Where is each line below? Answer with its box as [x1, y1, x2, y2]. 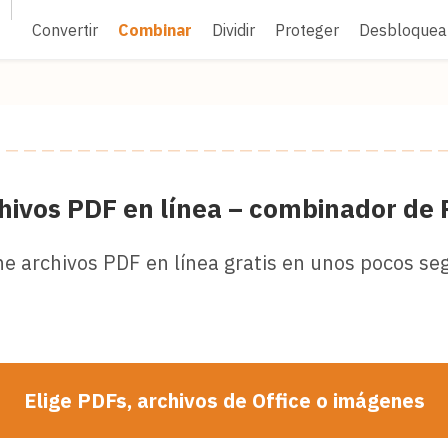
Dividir [212, 19, 255, 40]
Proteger [275, 19, 339, 40]
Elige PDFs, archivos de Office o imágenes [23, 386, 425, 414]
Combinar [118, 19, 192, 40]
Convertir [32, 19, 98, 40]
